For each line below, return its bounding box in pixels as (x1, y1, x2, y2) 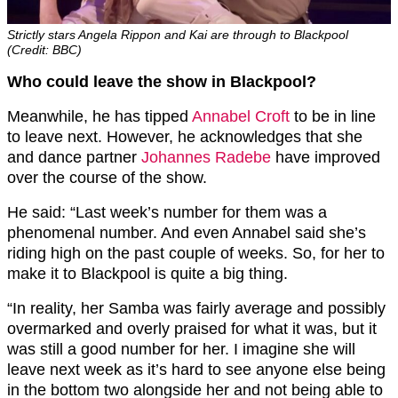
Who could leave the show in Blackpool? (7, 72, 316, 91)
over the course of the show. (7, 168, 211, 187)
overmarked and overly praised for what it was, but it (7, 319, 377, 338)
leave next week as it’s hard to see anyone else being (7, 360, 386, 378)
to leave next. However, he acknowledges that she (7, 127, 362, 146)
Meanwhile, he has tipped (7, 107, 192, 125)
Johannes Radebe (141, 147, 271, 166)
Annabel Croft (192, 107, 290, 125)
